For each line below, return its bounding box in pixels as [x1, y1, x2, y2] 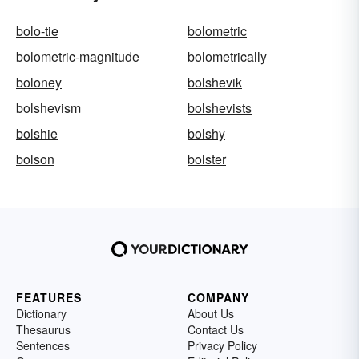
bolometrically [188, 46, 267, 66]
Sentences [16, 337, 70, 353]
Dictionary [16, 305, 67, 321]
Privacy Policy [188, 337, 257, 353]
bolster [188, 149, 226, 168]
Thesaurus [16, 321, 71, 337]
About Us [188, 305, 234, 321]
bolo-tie [16, 21, 58, 40]
